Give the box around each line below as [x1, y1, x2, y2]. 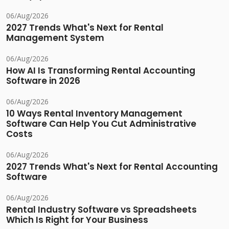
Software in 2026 [6, 75, 80, 87]
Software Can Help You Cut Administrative [6, 118, 196, 130]
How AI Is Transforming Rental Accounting [6, 64, 195, 77]
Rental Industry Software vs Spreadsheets [6, 203, 197, 216]
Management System [6, 32, 104, 44]
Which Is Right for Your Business [6, 214, 148, 226]
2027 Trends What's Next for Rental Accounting [6, 161, 218, 173]
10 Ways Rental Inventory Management [6, 107, 182, 120]
